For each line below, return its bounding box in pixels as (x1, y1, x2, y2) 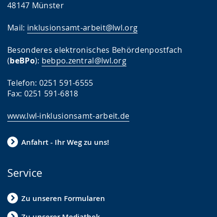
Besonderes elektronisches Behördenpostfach (7, 45, 183, 55)
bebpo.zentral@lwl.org (41, 55, 127, 66)
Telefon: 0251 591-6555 (7, 77, 93, 88)
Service (7, 166, 42, 180)
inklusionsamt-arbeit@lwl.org (27, 22, 138, 33)
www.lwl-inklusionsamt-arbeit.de (7, 110, 130, 121)
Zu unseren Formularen (21, 193, 105, 203)
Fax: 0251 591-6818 (7, 88, 78, 99)
